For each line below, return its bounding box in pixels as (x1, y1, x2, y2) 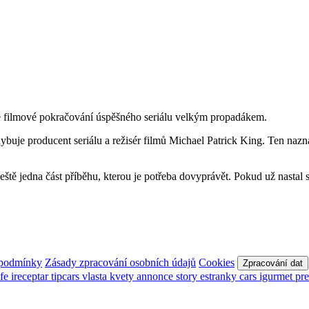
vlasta (82, 270, 110, 283)
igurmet (259, 270, 295, 283)
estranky (200, 270, 239, 283)
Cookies (199, 257, 235, 269)
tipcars (51, 270, 82, 283)
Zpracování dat (243, 258, 303, 269)
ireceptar (11, 270, 51, 283)
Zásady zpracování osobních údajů (45, 257, 196, 269)
